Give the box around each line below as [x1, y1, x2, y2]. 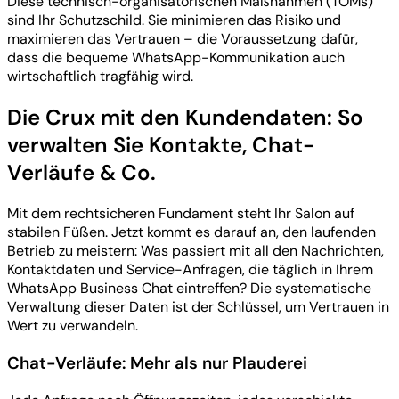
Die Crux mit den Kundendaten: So [7, 103, 363, 132]
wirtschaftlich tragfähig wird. [7, 67, 193, 86]
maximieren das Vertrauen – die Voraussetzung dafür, [7, 29, 358, 49]
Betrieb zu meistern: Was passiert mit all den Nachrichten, [7, 241, 384, 261]
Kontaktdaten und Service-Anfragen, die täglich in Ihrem [7, 260, 373, 280]
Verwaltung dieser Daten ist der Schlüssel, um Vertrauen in [7, 297, 389, 317]
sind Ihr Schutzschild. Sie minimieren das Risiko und [7, 11, 341, 30]
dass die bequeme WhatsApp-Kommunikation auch [7, 48, 345, 68]
